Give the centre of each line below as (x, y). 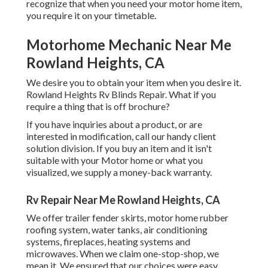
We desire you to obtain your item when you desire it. (134, 83)
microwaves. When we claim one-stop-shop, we (123, 254)
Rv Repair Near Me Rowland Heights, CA (123, 200)
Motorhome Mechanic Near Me (129, 45)
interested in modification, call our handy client (121, 136)
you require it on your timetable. (91, 16)
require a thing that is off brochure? (98, 106)
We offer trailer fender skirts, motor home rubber (127, 218)
